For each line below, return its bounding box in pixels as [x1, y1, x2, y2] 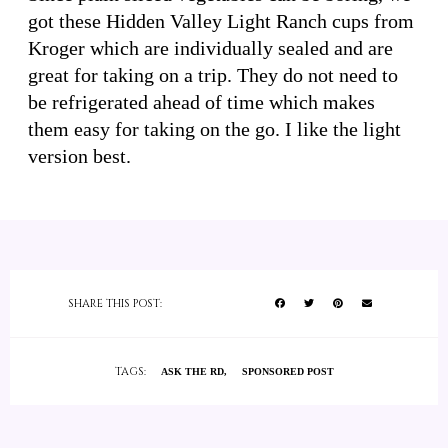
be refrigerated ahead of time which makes [28, 91, 375, 114]
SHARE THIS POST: [67, 296, 162, 312]
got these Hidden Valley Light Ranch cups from [28, 10, 414, 33]
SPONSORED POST [241, 366, 334, 378]
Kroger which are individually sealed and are [28, 37, 393, 60]
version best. [28, 145, 131, 168]
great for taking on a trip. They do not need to [28, 64, 398, 87]
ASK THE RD [160, 366, 224, 378]
